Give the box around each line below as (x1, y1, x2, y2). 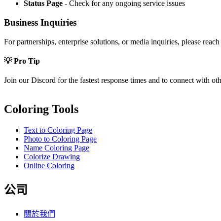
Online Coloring (24, 161, 74, 170)
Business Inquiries (4, 17, 76, 28)
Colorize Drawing (24, 152, 80, 161)
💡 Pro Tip (4, 56, 40, 65)
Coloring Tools (4, 103, 78, 116)
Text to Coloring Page (24, 125, 92, 134)
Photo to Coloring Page (24, 134, 97, 143)
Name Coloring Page (24, 143, 89, 152)
